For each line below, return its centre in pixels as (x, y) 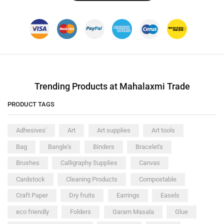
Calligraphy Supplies (89, 163)
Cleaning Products (92, 179)
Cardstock (30, 179)
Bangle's (60, 146)
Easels (170, 195)
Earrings (128, 195)
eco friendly (32, 211)
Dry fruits (82, 195)
